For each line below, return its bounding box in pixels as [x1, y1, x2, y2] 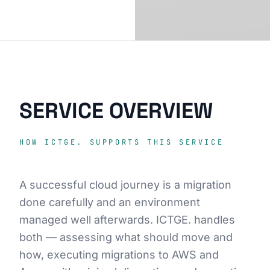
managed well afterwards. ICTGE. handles [19, 213, 235, 226]
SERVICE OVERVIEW [19, 97, 213, 125]
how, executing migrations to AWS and [19, 248, 219, 261]
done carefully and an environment [19, 196, 200, 209]
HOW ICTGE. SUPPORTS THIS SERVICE [19, 137, 224, 147]
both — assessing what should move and [19, 231, 233, 243]
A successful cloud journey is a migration [19, 178, 231, 191]
